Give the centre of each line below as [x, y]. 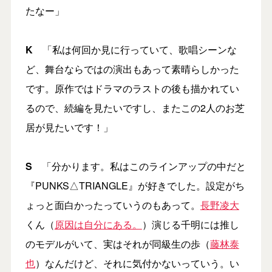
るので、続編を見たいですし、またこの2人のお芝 [135, 108]
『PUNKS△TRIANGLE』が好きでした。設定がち [135, 186]
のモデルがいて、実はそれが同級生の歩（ [117, 244]
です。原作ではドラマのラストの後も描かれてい [132, 89]
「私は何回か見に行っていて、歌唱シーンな [134, 50]
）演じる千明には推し [190, 225]
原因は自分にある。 [98, 225]
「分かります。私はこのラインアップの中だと [139, 166]
